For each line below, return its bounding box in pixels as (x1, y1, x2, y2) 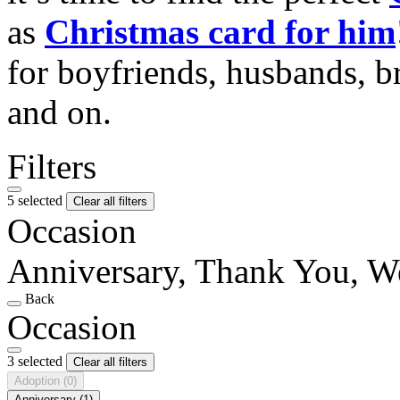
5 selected (7, 192, 66, 208)
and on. (7, 92, 112, 131)
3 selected (7, 353, 66, 369)
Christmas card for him (45, 12, 396, 51)
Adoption (14, 373, 63, 387)
